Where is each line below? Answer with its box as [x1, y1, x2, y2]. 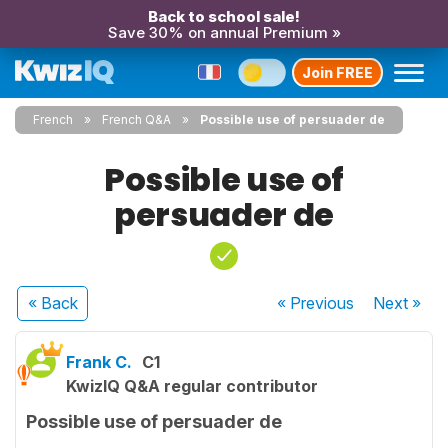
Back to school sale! [148, 7, 300, 26]
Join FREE [302, 63, 373, 81]
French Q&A [102, 112, 171, 127]
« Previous [277, 293, 355, 313]
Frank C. [66, 352, 132, 372]
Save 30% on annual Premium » [107, 23, 341, 42]
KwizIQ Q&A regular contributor [66, 376, 318, 396]
